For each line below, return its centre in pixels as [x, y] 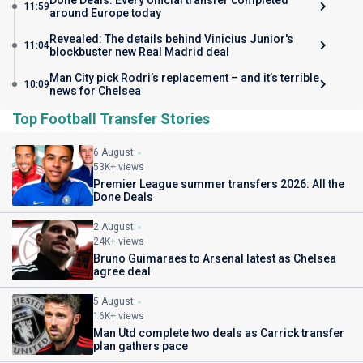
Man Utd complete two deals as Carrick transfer [219, 333]
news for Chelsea [95, 91]
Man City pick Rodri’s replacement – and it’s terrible [184, 78]
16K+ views [119, 316]
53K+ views [119, 167]
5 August [113, 301]
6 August [113, 152]
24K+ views [119, 241]
